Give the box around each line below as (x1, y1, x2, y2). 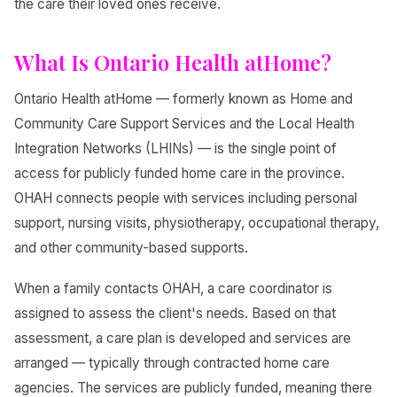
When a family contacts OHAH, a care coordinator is (14, 279, 332, 297)
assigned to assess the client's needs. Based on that (14, 304, 336, 322)
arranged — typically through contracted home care (14, 354, 330, 371)
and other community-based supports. (14, 238, 248, 256)
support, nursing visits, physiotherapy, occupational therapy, (14, 214, 379, 231)
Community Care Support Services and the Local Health (14, 114, 354, 132)
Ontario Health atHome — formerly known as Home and (14, 90, 353, 107)
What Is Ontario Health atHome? (14, 47, 331, 76)
